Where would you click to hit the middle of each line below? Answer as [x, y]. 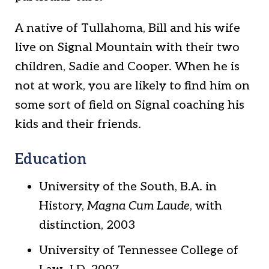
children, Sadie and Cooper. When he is [127, 67]
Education [51, 159]
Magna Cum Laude [138, 206]
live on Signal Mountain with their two [127, 47]
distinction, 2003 [87, 225]
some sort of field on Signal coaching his [130, 105]
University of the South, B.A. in [128, 187]
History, [63, 206]
